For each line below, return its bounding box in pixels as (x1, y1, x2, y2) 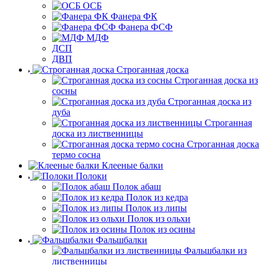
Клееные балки (102, 160, 163, 170)
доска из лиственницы (52, 128, 143, 138)
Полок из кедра (126, 192, 188, 202)
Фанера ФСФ (118, 21, 173, 32)
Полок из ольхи (127, 213, 190, 224)
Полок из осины (130, 224, 195, 234)
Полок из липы (125, 202, 187, 213)
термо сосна (52, 149, 101, 160)
